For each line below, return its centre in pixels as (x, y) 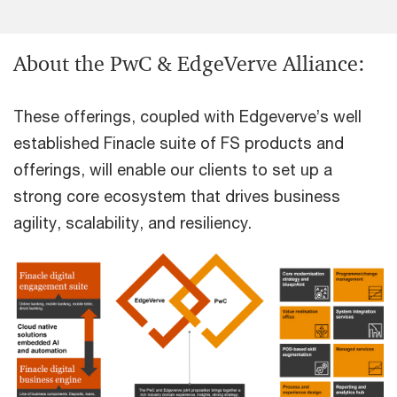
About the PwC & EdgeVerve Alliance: (189, 64)
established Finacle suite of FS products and (179, 143)
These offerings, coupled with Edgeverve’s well (187, 116)
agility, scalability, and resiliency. (132, 222)
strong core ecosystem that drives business (177, 196)
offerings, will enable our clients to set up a (173, 169)
